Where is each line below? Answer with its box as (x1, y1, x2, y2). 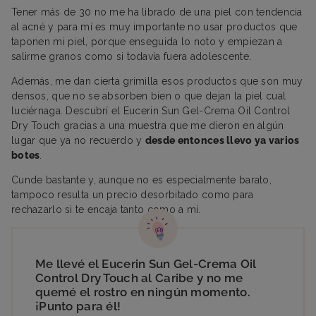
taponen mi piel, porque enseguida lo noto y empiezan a (11, 35, 283, 47)
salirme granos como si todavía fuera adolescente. (11, 50, 252, 62)
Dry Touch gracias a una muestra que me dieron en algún (11, 119, 284, 131)
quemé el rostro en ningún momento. (35, 284, 250, 299)
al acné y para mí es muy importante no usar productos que (11, 20, 298, 32)
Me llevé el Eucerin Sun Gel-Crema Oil (35, 256, 257, 271)
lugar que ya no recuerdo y (11, 134, 145, 146)
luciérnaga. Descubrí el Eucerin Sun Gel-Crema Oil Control (11, 104, 291, 116)
